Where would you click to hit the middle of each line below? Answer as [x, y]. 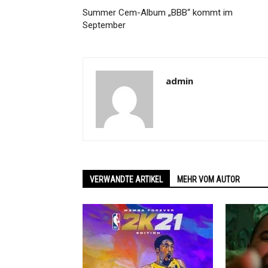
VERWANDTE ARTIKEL [126, 179]
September [104, 25]
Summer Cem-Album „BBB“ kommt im [158, 13]
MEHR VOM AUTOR [208, 179]
